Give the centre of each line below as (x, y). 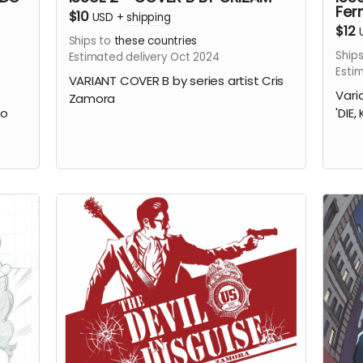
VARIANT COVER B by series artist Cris (176, 80)
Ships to (91, 41)
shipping (149, 18)
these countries (156, 41)
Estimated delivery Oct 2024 (144, 58)
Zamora (92, 98)
